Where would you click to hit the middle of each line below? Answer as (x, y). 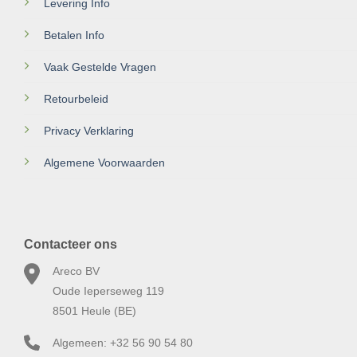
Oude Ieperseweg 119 (108, 291)
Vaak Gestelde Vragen (100, 67)
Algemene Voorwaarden (104, 162)
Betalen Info (74, 35)
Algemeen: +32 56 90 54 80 (123, 343)
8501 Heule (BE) (94, 311)
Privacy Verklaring (88, 130)
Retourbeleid (76, 98)
